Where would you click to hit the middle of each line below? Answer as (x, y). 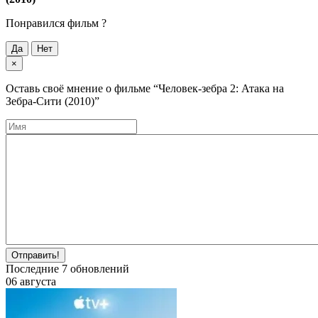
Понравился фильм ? (56, 23)
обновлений (98, 269)
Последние (34, 269)
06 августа (31, 282)
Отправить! (35, 256)
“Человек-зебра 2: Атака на (219, 89)
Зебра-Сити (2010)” (53, 102)
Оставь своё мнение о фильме (79, 89)
